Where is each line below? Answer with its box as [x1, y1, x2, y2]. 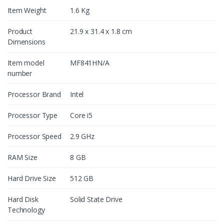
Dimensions [7, 37, 45, 47]
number [7, 68, 32, 78]
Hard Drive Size [7, 173, 56, 183]
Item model [7, 58, 44, 68]
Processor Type [7, 110, 58, 120]
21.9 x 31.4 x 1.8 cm [70, 26, 132, 36]
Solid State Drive [70, 194, 122, 204]
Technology [7, 205, 45, 215]
